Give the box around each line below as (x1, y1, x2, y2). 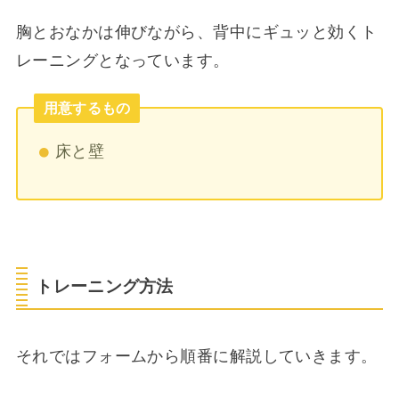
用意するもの (43, 100, 131, 116)
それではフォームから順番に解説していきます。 (15, 346, 378, 365)
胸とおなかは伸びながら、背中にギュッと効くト (15, 23, 378, 42)
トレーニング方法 (36, 276, 174, 296)
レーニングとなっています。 (15, 52, 230, 70)
